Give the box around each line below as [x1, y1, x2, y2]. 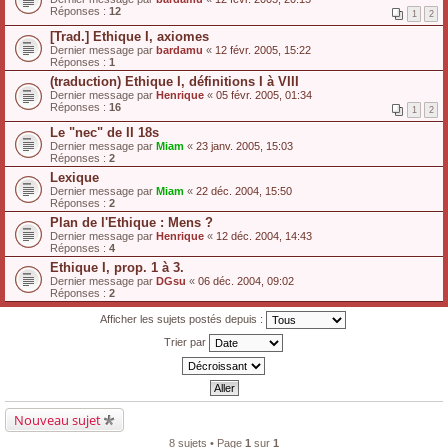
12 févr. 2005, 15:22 [215, 44, 311, 56]
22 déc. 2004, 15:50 [196, 185, 292, 197]
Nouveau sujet [14, 411, 101, 429]
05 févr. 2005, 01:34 [216, 89, 312, 101]
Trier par [163, 335, 209, 348]
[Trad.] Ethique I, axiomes [50, 29, 209, 44]
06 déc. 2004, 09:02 [198, 275, 294, 287]
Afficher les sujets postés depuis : [100, 312, 266, 325]
